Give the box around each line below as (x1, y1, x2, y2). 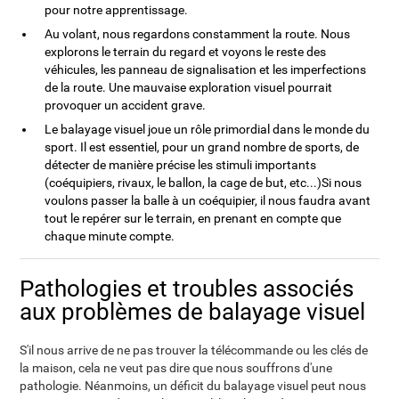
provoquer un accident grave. (45, 98, 207, 112)
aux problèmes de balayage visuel (20, 298, 366, 325)
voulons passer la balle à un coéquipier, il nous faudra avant (45, 193, 371, 208)
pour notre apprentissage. (45, 3, 189, 17)
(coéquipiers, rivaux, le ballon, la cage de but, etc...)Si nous (45, 175, 362, 190)
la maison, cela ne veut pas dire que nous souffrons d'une (20, 361, 333, 375)
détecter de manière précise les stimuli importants (45, 158, 317, 172)
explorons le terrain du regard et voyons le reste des (45, 45, 327, 59)
